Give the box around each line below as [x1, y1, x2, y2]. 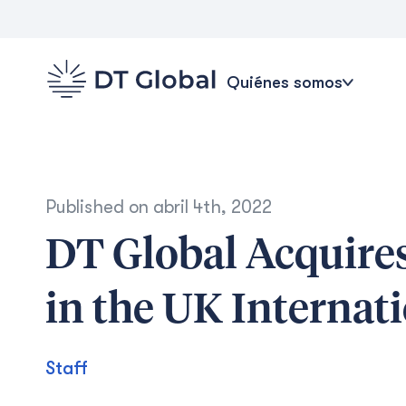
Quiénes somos [227, 72, 343, 92]
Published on [45, 197, 153, 217]
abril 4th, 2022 [153, 197, 272, 217]
